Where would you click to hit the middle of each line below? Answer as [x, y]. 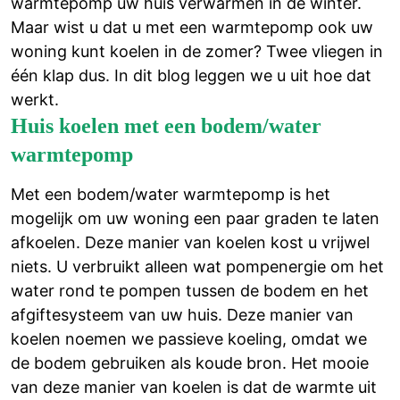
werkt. [35, 99]
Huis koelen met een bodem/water [166, 125]
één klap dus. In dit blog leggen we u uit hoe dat [191, 75]
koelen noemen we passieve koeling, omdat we [189, 338]
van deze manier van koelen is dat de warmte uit [194, 387]
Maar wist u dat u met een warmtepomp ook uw [192, 27]
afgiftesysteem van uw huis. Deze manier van [182, 314]
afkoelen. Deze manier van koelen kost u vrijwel [190, 242]
